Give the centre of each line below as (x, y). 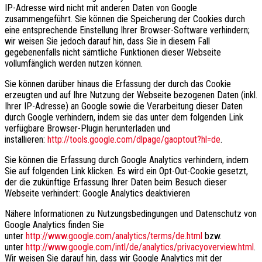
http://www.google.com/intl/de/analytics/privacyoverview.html (140, 247)
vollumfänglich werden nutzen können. (74, 63)
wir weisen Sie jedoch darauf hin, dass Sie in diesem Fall (107, 41)
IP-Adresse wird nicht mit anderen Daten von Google (101, 8)
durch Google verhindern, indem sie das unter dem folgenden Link (124, 117)
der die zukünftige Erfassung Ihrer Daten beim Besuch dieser (116, 182)
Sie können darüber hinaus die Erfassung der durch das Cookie (118, 84)
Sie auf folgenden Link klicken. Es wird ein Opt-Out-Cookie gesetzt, (126, 171)
